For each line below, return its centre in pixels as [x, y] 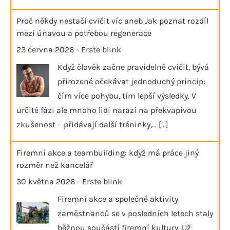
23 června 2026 [45, 49]
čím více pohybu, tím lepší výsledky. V [127, 95]
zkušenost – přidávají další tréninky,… [88, 124]
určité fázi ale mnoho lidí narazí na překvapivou [107, 110]
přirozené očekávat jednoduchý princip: [131, 81]
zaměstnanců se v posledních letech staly [135, 213]
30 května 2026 [46, 181]
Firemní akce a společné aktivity [118, 199]
